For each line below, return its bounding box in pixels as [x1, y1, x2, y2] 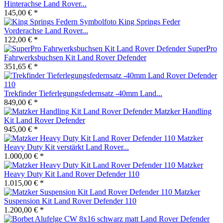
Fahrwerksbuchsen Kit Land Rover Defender [4, 53, 146, 62]
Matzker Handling [154, 107, 212, 115]
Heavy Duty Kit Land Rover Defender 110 [4, 169, 139, 178]
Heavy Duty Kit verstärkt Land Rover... [4, 142, 129, 151]
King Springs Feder [118, 17, 180, 26]
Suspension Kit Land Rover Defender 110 [4, 196, 136, 205]
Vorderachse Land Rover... [4, 26, 88, 35]
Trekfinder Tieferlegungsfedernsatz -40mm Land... [4, 89, 162, 98]
